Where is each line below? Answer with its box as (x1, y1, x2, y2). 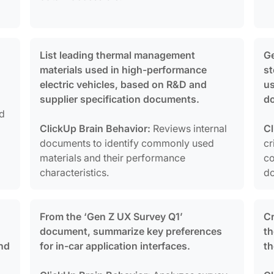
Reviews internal (150, 122, 228, 135)
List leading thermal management (40, 48, 196, 61)
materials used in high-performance (40, 63, 207, 76)
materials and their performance (40, 151, 186, 164)
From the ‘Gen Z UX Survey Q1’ (40, 210, 183, 223)
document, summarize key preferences (40, 224, 223, 237)
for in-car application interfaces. (40, 239, 191, 252)
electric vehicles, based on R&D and (40, 78, 207, 91)
